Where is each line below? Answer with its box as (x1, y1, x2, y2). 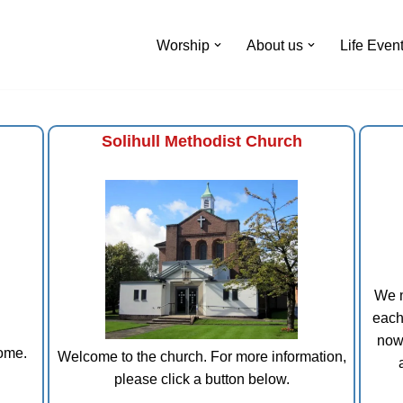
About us (246, 37, 303, 53)
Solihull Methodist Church (101, 132, 302, 150)
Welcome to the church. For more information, (57, 349, 346, 365)
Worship (157, 37, 210, 53)
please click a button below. (113, 372, 290, 388)
